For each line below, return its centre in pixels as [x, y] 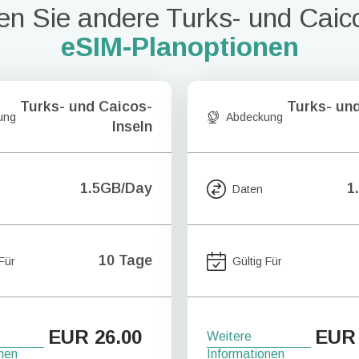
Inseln [132, 126]
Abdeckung [254, 117]
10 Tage [125, 260]
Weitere [229, 336]
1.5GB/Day [116, 188]
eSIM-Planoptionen [179, 47]
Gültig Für [257, 261]
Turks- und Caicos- [86, 106]
